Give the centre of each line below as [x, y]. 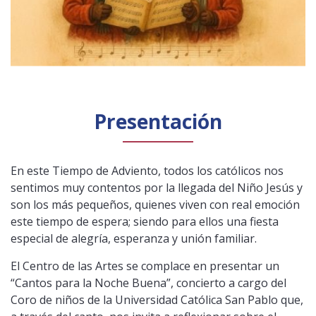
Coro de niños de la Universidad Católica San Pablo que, [157, 299]
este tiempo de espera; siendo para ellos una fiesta [145, 221]
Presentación [158, 121]
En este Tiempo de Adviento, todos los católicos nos [147, 170]
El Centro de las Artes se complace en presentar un [145, 266]
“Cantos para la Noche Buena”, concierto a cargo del [148, 282]
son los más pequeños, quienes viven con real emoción [155, 204]
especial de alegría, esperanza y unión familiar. [134, 238]
